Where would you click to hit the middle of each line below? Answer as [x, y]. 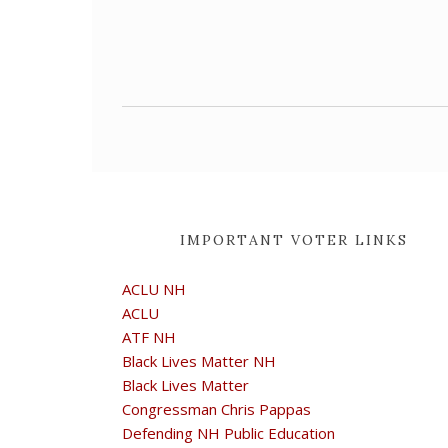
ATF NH [149, 337]
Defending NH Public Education [228, 433]
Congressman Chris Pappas [216, 409]
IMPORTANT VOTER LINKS [293, 240]
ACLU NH [154, 289]
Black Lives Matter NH [199, 361]
